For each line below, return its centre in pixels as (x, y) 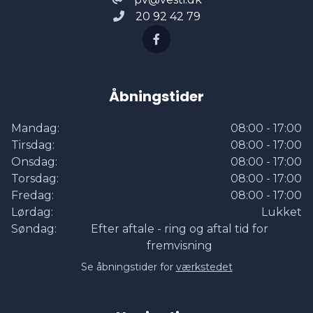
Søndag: (34, 228)
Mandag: (35, 128)
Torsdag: (35, 178)
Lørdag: (32, 212)
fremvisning (179, 245)
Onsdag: (34, 161)
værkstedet (204, 267)
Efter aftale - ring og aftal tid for (179, 228)
